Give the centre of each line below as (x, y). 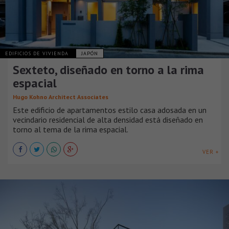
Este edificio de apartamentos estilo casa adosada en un (110, 110)
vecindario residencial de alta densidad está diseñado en (108, 120)
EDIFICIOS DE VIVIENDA (38, 54)
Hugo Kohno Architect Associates (61, 97)
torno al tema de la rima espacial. (71, 130)
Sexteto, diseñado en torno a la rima (108, 70)
